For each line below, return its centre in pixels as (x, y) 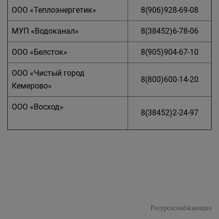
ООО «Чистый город (48, 73)
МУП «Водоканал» (45, 31)
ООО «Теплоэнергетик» (54, 10)
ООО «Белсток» (40, 52)
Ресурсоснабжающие (109, 208)
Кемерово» (32, 86)
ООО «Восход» (38, 107)
